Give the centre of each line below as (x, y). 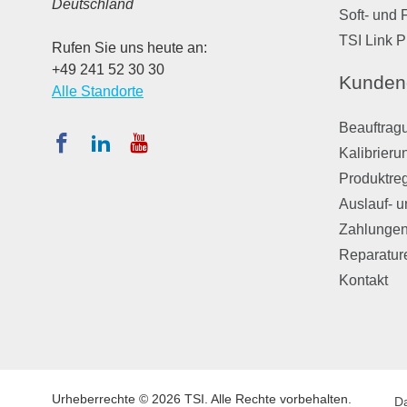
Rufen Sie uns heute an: (129, 48)
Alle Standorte (98, 92)
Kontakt (363, 280)
